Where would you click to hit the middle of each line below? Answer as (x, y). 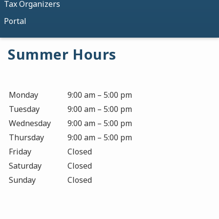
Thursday (26, 138)
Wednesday (30, 123)
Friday (20, 152)
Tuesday (24, 109)
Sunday (22, 180)
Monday (23, 95)
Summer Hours (62, 54)
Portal (15, 21)
